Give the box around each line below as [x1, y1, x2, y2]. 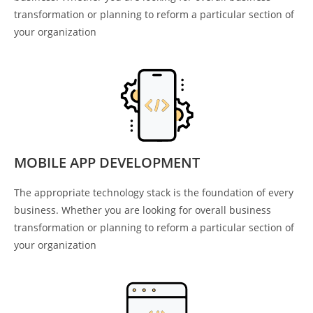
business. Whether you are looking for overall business [14, 203, 271, 217]
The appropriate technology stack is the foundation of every [14, 186, 293, 200]
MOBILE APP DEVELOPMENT [14, 153, 200, 173]
